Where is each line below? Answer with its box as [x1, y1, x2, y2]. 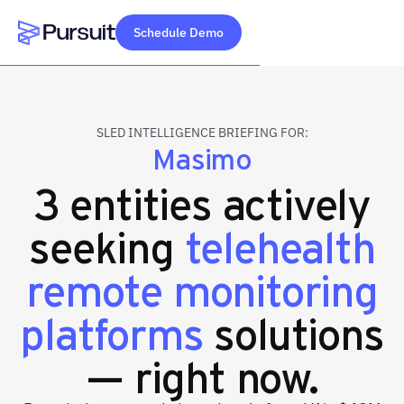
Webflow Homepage [18, 47, 151, 66]
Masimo [152, 138, 252, 177]
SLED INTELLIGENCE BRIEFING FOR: [96, 124, 308, 141]
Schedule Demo [133, 24, 224, 41]
